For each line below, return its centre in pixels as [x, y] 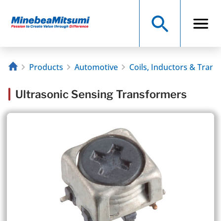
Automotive [96, 67]
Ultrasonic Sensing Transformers [101, 94]
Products [46, 67]
